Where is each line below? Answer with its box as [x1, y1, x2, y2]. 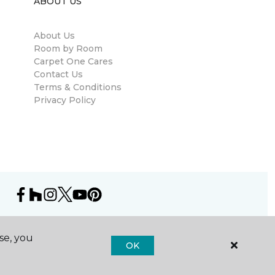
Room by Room [34, 43, 103, 54]
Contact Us [34, 69, 83, 80]
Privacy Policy [34, 95, 96, 106]
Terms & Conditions [34, 82, 122, 93]
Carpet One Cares [34, 56, 113, 67]
